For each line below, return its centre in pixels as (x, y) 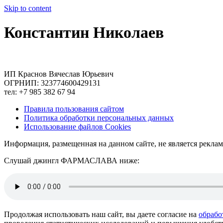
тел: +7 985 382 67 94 (40, 92)
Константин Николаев (84, 33)
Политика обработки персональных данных (99, 117)
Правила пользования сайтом (74, 109)
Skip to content (28, 8)
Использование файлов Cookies (77, 126)
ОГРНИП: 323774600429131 (52, 83)
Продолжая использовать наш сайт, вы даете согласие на (101, 214)
